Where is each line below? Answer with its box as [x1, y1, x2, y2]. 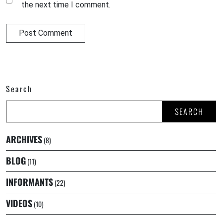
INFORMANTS [6, 175, 53, 189]
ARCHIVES [6, 133, 42, 146]
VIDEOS [6, 197, 32, 210]
